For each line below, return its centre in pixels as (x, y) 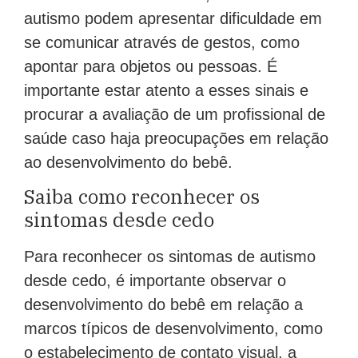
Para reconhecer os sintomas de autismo (170, 256)
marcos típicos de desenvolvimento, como (173, 328)
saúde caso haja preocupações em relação (176, 138)
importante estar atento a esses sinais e (166, 90)
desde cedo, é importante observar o (155, 280)
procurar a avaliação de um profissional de (175, 114)
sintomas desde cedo (119, 219)
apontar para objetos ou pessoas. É (151, 66)
